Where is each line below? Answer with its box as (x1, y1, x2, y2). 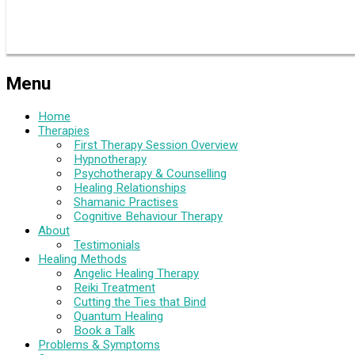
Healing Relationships (74, 180, 186, 195)
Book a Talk (74, 323, 135, 338)
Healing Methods (38, 251, 127, 266)
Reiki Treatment (74, 280, 155, 295)
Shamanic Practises (74, 194, 178, 209)
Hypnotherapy (74, 151, 147, 166)
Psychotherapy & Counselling (74, 166, 227, 181)
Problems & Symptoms (38, 337, 160, 352)
